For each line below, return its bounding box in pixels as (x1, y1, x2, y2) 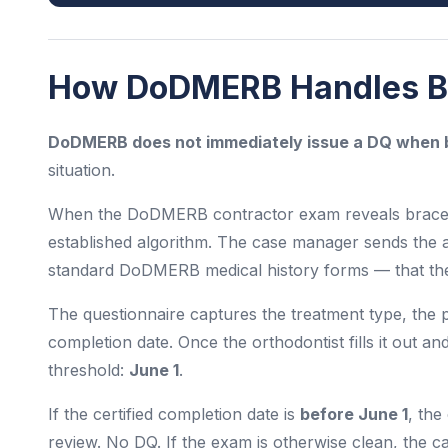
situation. (48, 160, 115, 180)
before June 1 (300, 404, 408, 424)
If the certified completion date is (48, 404, 300, 424)
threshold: (48, 360, 129, 380)
